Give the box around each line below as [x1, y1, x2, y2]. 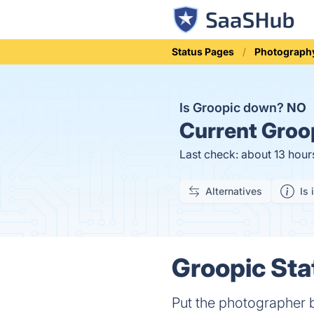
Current [179, 118, 257, 143]
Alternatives [205, 185, 262, 197]
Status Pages [172, 46, 235, 57]
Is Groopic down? [179, 100, 287, 115]
